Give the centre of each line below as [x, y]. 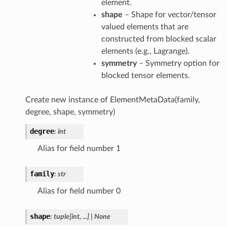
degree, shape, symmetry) [70, 112]
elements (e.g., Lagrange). [145, 51]
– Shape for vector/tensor [169, 14]
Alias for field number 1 [79, 148]
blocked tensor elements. [145, 75]
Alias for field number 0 [79, 191]
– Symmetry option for [178, 63]
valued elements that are [145, 27]
